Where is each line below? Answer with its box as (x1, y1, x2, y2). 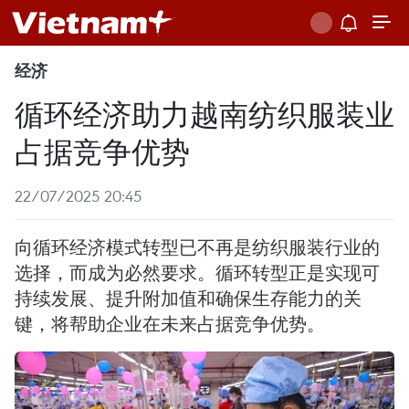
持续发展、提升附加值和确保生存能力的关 (15, 287, 362, 309)
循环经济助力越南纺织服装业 (15, 93, 394, 132)
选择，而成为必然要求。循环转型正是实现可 (15, 261, 380, 284)
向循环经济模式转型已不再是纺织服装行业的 (15, 236, 380, 258)
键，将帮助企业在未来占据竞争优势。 (15, 312, 325, 335)
